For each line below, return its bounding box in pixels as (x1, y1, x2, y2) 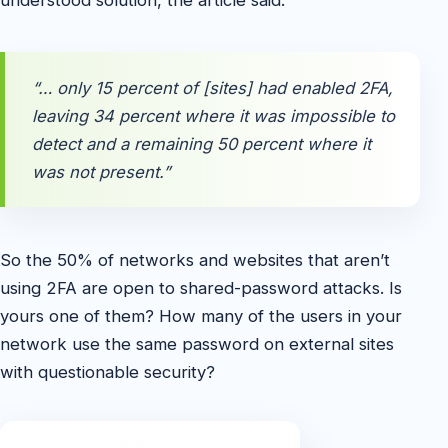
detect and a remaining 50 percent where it (32, 133, 372, 154)
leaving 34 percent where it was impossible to (32, 105, 396, 126)
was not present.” (32, 161, 171, 182)
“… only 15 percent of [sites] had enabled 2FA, (32, 77, 394, 98)
